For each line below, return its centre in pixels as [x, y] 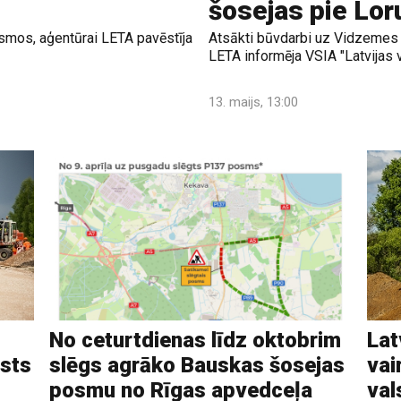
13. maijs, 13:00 [253, 102]
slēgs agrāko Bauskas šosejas [196, 366]
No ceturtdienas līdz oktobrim [195, 341]
